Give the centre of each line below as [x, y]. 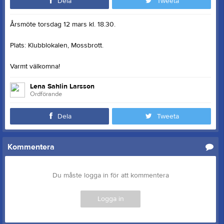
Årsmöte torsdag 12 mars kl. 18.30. [63, 24]
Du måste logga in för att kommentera [110, 175]
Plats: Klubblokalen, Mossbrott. [57, 45]
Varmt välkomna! [35, 66]
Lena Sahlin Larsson [62, 86]
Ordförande [46, 94]
